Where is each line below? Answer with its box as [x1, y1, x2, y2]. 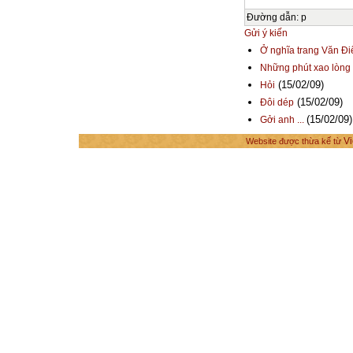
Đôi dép [259, 96, 294, 108]
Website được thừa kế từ [246, 136, 344, 147]
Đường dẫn [247, 11, 296, 23]
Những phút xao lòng [259, 61, 351, 73]
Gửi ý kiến [244, 27, 288, 39]
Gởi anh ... [259, 113, 307, 125]
